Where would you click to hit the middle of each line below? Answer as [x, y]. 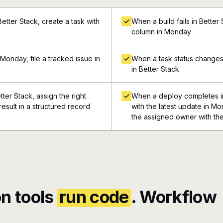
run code [94, 197]
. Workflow [173, 197]
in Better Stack [155, 69]
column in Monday [161, 32]
